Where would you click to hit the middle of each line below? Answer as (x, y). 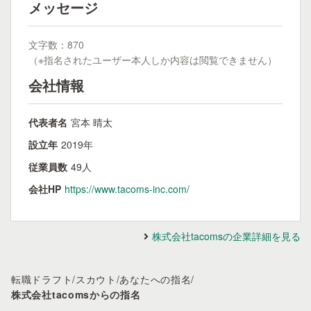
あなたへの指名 (155, 279)
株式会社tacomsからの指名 (76, 294)
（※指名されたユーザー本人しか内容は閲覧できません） (153, 60)
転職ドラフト (42, 279)
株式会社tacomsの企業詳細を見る (226, 236)
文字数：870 (56, 44)
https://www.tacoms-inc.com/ (127, 189)
